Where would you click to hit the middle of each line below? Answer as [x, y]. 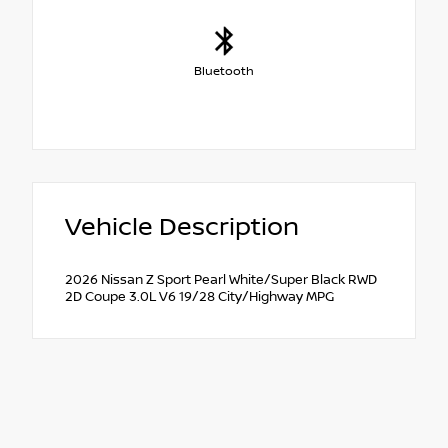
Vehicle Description [182, 228]
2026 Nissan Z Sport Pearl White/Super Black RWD [221, 280]
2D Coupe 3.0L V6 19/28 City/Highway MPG [199, 297]
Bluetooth [224, 72]
